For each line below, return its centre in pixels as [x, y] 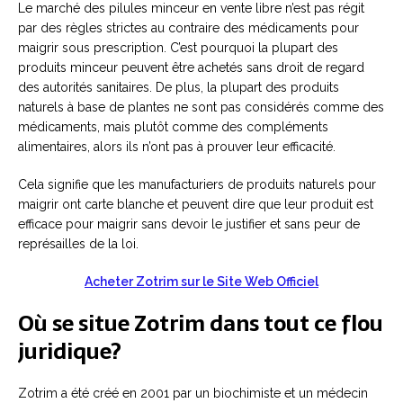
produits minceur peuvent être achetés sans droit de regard [191, 67]
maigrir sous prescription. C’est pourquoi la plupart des [178, 48]
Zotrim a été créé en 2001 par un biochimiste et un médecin [193, 393]
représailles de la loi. [78, 244]
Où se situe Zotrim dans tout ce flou [201, 323]
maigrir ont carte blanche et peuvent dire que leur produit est [196, 204]
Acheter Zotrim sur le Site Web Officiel [201, 282]
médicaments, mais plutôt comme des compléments [173, 127]
